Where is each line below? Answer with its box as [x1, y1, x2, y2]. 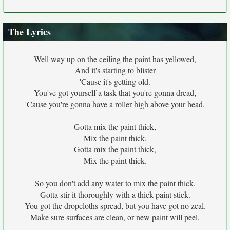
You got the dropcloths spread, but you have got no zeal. [24, 200, 206, 211]
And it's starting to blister [74, 65, 156, 75]
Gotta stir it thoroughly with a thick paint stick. [40, 189, 190, 200]
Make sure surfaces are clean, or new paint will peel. [30, 212, 200, 222]
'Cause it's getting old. [80, 76, 150, 87]
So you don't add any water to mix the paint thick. [34, 178, 196, 188]
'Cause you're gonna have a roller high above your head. [25, 99, 205, 109]
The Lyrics [8, 25, 51, 39]
